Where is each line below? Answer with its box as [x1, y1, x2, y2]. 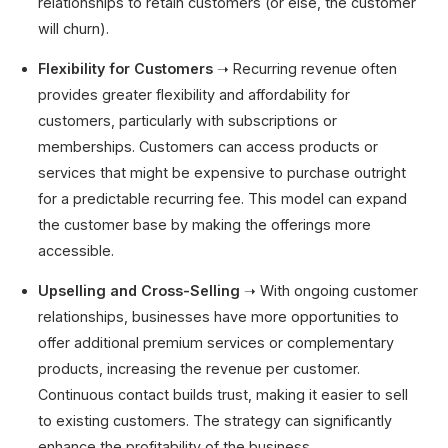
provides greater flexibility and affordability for [38, 85, 351, 103]
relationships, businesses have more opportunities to [38, 308, 400, 326]
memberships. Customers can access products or [38, 137, 379, 155]
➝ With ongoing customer [240, 282, 419, 300]
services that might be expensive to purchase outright [38, 163, 407, 181]
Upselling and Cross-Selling [38, 282, 241, 300]
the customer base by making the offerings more [38, 215, 372, 233]
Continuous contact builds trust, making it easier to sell [38, 386, 409, 404]
